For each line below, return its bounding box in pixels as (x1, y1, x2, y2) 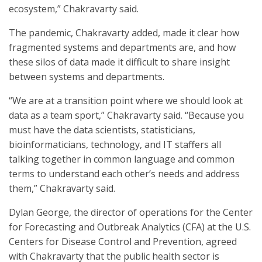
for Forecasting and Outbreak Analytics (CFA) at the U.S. (9, 220, 251, 233)
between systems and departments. (9, 70, 164, 83)
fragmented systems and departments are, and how (9, 41, 236, 54)
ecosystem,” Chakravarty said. (9, 2, 139, 15)
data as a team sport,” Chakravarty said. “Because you (9, 109, 244, 122)
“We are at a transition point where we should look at (9, 94, 243, 107)
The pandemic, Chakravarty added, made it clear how (9, 26, 239, 39)
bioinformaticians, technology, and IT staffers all (9, 138, 221, 151)
